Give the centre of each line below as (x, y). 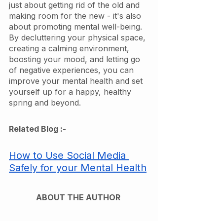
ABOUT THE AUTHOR (79, 198)
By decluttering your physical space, (78, 38)
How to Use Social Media (69, 156)
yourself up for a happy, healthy (71, 92)
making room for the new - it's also (76, 16)
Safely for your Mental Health (78, 168)
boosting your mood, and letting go (76, 59)
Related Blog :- (38, 129)
